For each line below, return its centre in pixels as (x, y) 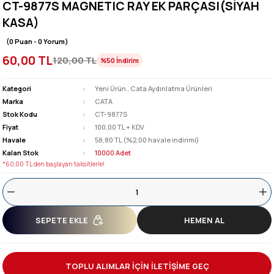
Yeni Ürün (110, 88)
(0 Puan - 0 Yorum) (37, 41)
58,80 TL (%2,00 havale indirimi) (147, 140)
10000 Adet (113, 153)
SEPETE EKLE (61, 220)
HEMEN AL (204, 220)
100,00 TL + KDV (120, 127)
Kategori (17, 88)
